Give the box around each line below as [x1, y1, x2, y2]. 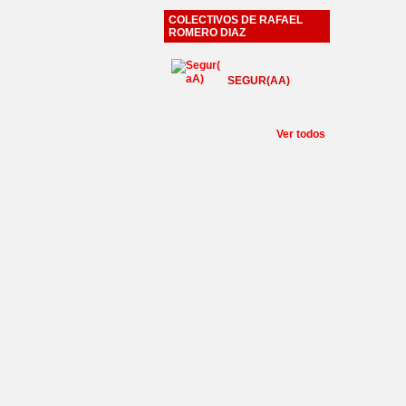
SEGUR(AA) [227, 74, 290, 87]
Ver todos [276, 128, 325, 140]
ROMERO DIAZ [169, 26, 246, 39]
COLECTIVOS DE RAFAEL [169, 14, 303, 26]
